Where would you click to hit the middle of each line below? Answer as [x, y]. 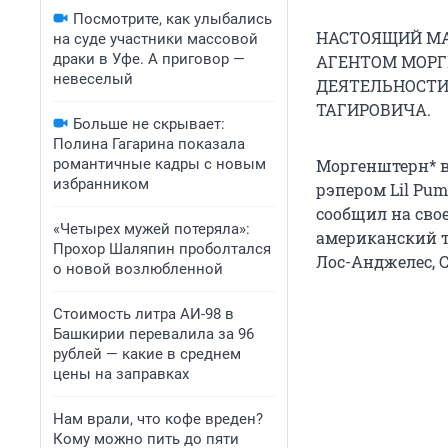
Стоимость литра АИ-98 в [143, 314]
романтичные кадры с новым [159, 164]
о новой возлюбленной [138, 269]
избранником [101, 184]
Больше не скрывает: [149, 124]
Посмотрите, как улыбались [172, 19]
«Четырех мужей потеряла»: [151, 229]
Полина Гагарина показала [149, 144]
